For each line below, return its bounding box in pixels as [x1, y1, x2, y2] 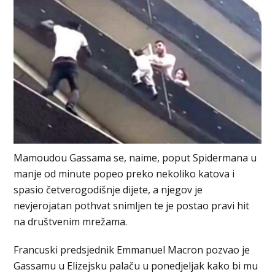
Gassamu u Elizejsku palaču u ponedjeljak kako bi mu [14, 258, 258, 273]
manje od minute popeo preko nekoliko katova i [14, 166, 235, 180]
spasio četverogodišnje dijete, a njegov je [14, 182, 203, 196]
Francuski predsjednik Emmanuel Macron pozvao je [14, 242, 250, 257]
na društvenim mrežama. [14, 214, 128, 228]
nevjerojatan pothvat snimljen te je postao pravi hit [14, 198, 250, 212]
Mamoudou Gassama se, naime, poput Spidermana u [14, 150, 257, 165]
